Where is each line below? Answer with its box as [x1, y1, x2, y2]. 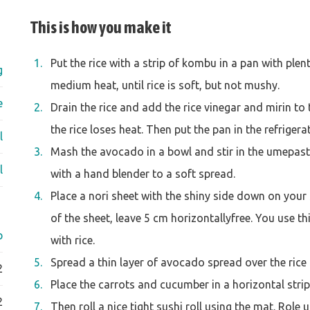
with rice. [51, 234, 95, 247]
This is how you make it [30, 18, 172, 37]
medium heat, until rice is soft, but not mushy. [51, 79, 280, 92]
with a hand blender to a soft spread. [51, 167, 235, 181]
